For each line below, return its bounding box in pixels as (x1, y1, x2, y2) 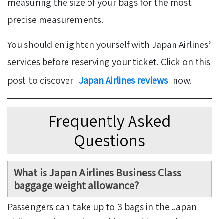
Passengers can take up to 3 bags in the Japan (7, 200, 197, 214)
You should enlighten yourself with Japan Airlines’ (7, 38, 212, 51)
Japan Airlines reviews (78, 74, 168, 87)
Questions (73, 129, 146, 151)
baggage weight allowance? (14, 178, 139, 193)
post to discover (7, 74, 76, 87)
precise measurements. (7, 13, 104, 26)
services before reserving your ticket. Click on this (7, 55, 211, 68)
